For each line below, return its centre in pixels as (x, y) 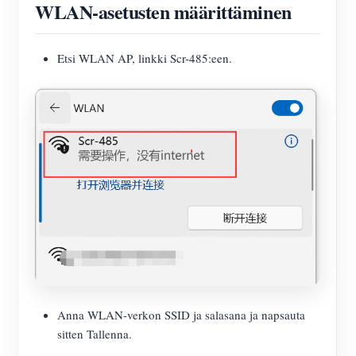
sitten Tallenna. (95, 334)
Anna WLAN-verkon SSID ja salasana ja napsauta (181, 315)
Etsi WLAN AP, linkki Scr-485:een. (145, 58)
